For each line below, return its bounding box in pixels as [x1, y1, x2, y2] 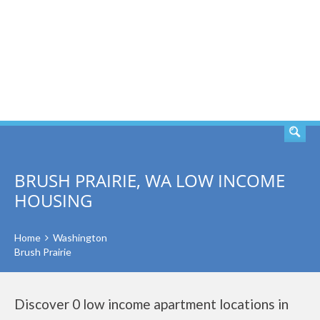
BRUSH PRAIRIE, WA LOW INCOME [14, 169, 285, 192]
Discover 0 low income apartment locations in [14, 296, 289, 312]
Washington [53, 231, 107, 244]
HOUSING [14, 189, 92, 212]
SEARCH [236, 52, 289, 69]
